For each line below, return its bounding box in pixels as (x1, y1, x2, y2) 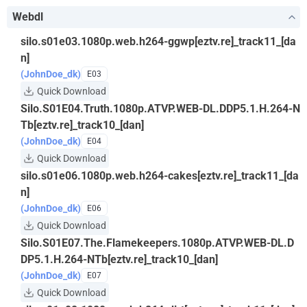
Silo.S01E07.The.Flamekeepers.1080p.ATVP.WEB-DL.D (21, 236, 294, 249)
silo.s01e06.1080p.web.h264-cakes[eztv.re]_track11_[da (21, 169, 299, 182)
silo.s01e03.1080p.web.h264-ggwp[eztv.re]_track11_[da (21, 35, 296, 48)
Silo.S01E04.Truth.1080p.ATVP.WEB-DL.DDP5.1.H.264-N (21, 102, 300, 115)
